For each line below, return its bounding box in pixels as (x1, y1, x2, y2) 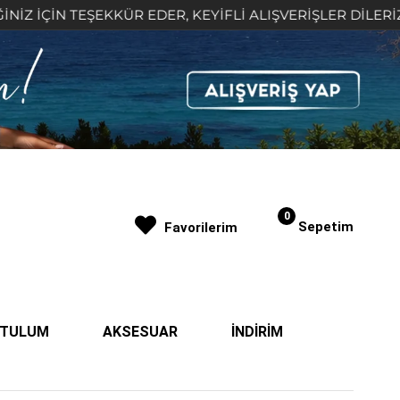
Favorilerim (164, 219, 237, 236)
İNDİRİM (231, 322, 283, 340)
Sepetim (298, 218, 354, 235)
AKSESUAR (103, 322, 178, 340)
